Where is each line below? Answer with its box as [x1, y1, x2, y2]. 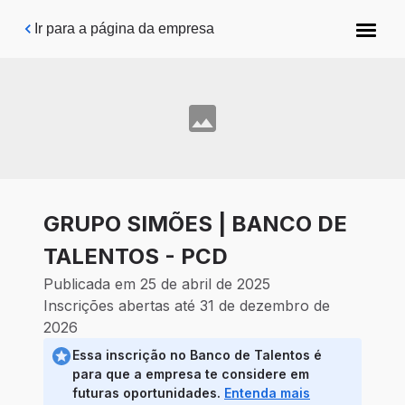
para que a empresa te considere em [72, 366, 309, 382]
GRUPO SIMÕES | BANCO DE [43, 211, 347, 238]
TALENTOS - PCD [43, 243, 228, 270]
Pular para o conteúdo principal [28, 14, 229, 30]
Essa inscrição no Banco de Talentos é [72, 347, 322, 363]
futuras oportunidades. [72, 385, 224, 401]
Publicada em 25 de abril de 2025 [43, 275, 270, 294]
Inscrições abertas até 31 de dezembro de [43, 297, 330, 316]
